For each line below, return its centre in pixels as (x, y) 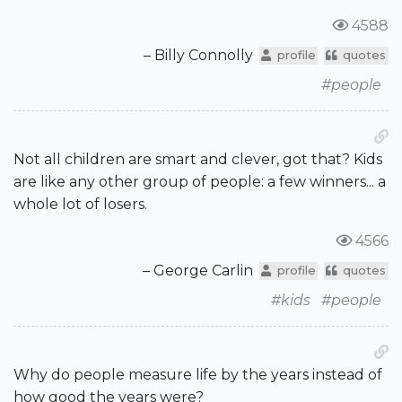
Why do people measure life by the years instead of (198, 375)
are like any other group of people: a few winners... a (200, 182)
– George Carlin (198, 271)
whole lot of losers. (80, 205)
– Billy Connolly (199, 56)
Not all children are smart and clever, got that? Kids (198, 160)
